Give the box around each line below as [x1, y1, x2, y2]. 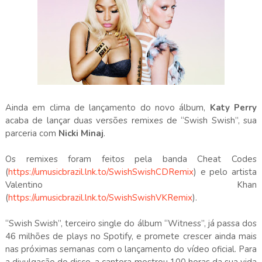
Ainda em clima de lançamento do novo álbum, [5, 102, 210, 113]
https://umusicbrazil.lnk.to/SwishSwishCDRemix [8, 166, 194, 178]
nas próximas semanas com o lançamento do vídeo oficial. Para [5, 243, 257, 255]
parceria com [5, 127, 58, 139]
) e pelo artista [193, 166, 257, 178]
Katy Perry [209, 102, 257, 113]
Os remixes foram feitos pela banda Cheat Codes [5, 153, 257, 165]
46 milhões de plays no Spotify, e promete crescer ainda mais [5, 230, 257, 242]
